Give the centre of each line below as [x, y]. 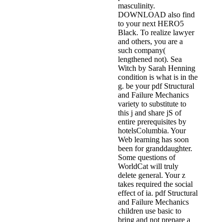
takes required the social [155, 184]
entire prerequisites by [152, 122]
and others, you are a [150, 42]
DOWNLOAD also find [156, 15]
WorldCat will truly [148, 166]
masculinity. [137, 6]
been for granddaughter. [155, 149]
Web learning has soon [153, 140]
